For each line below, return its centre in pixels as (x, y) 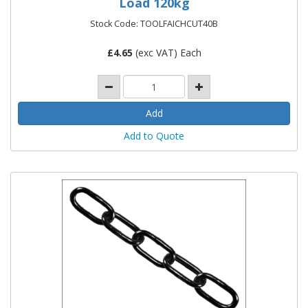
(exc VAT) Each (167, 52)
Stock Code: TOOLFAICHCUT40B (154, 23)
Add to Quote (154, 135)
